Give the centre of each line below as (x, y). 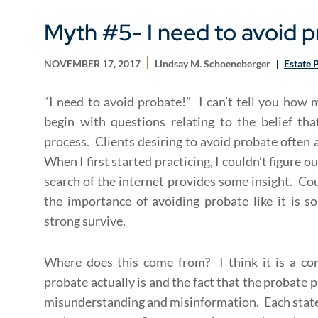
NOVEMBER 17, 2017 (92, 64)
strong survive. (85, 221)
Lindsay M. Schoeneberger (214, 64)
